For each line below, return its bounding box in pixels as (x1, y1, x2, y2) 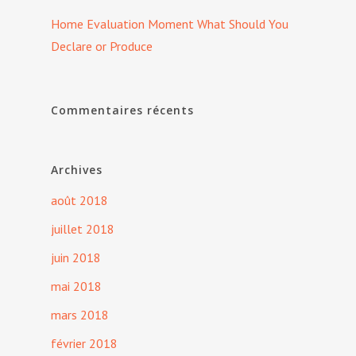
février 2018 (51, 335, 118, 352)
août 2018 (51, 192, 108, 209)
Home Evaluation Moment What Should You (51, 16, 288, 33)
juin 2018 (51, 250, 101, 266)
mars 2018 (51, 307, 109, 323)
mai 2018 (51, 278, 102, 295)
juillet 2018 (51, 221, 114, 238)
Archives (51, 162, 103, 178)
